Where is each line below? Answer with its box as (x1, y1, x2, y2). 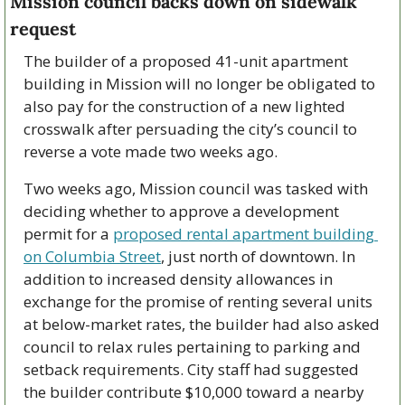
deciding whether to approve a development (24, 200, 339, 221)
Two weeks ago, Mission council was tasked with (24, 177, 368, 199)
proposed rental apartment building (113, 222, 374, 244)
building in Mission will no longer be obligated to (24, 72, 375, 94)
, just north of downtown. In (161, 245, 355, 267)
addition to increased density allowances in (24, 268, 333, 289)
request (10, 16, 76, 40)
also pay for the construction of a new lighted (24, 95, 345, 117)
